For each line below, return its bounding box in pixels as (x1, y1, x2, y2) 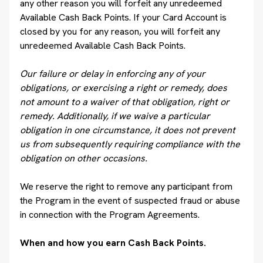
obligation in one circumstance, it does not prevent (20, 124, 235, 136)
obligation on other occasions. (20, 152, 147, 164)
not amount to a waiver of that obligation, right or (20, 96, 230, 108)
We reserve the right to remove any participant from (20, 180, 232, 193)
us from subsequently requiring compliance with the (20, 138, 240, 150)
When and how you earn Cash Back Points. (20, 237, 206, 249)
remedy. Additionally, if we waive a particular (20, 110, 210, 122)
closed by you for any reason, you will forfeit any (20, 25, 220, 38)
